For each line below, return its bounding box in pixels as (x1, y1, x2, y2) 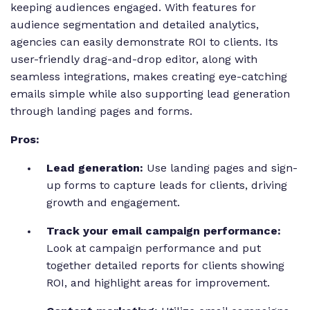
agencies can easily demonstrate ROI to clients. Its (10, 35, 278, 49)
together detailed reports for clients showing (46, 259, 284, 273)
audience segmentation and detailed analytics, (10, 18, 259, 32)
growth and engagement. (46, 196, 183, 210)
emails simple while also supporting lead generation (10, 87, 290, 101)
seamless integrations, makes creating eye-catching (10, 70, 287, 84)
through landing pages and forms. (10, 104, 196, 118)
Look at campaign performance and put (46, 241, 261, 255)
